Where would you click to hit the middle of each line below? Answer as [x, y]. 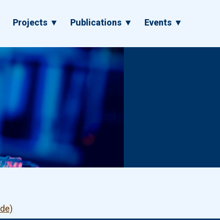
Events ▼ [164, 22]
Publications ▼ [101, 22]
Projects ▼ [36, 22]
